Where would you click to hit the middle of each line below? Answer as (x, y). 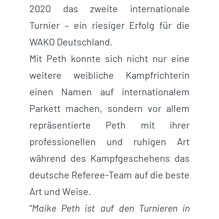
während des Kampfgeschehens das (109, 158)
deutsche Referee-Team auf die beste (109, 174)
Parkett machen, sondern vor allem (109, 108)
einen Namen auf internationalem (109, 91)
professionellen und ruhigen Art (109, 141)
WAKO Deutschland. (71, 41)
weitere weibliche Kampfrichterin (109, 75)
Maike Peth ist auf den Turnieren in (111, 208)
